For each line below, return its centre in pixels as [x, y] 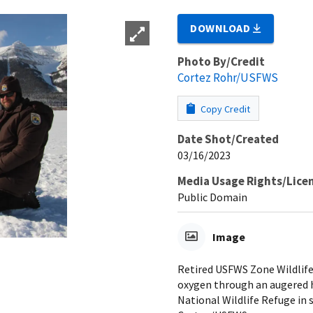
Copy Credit [224, 109]
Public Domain [212, 197]
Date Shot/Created [228, 139]
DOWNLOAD [222, 28]
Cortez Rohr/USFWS [228, 77]
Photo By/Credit [221, 61]
